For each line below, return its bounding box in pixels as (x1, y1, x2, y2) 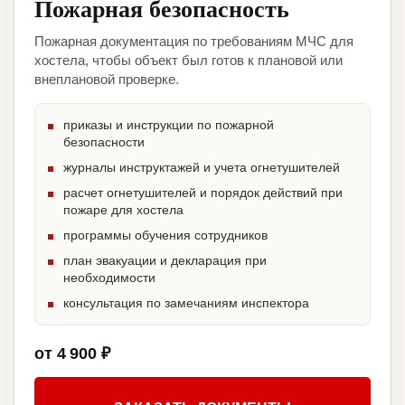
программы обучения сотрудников (63, 228, 268, 243)
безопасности (63, 135, 145, 150)
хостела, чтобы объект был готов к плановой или (34, 52, 343, 69)
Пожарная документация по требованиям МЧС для (34, 33, 353, 50)
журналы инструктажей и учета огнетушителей (63, 160, 340, 175)
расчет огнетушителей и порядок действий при (63, 185, 343, 201)
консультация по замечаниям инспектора (63, 296, 309, 311)
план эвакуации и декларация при (63, 253, 267, 268)
